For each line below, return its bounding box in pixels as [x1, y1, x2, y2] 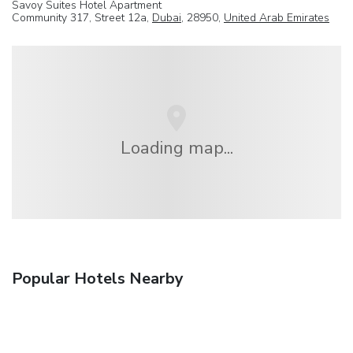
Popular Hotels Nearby [12, 267, 184, 289]
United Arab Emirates [224, 9, 329, 25]
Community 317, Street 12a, [12, 9, 152, 25]
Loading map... [120, 136, 233, 161]
